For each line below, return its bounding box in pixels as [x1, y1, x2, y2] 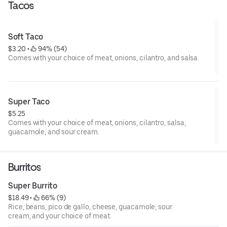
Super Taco [8, 96, 50, 106]
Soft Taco [8, 31, 44, 42]
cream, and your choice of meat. [8, 211, 111, 220]
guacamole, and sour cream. [8, 127, 99, 136]
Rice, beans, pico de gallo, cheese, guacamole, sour [8, 202, 172, 211]
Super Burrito [8, 180, 57, 191]
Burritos [8, 160, 41, 173]
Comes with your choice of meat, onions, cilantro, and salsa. [8, 53, 200, 62]
